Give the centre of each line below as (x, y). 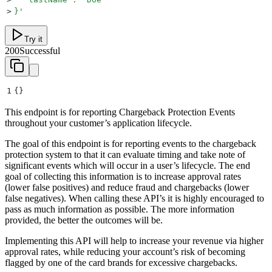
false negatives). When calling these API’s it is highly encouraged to (134, 198)
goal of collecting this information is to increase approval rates (123, 176)
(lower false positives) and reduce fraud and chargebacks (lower (127, 187)
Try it (33, 39)
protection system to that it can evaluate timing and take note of (125, 154)
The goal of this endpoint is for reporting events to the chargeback (131, 143)
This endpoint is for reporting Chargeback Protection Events (120, 112)
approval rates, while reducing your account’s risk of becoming (125, 251)
